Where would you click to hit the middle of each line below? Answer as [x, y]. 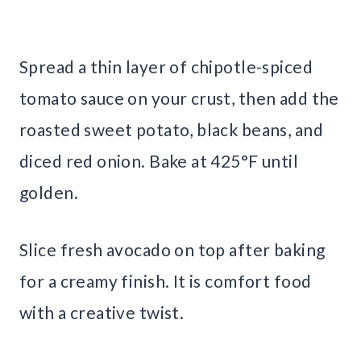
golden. [49, 192]
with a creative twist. [102, 312]
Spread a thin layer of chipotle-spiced [166, 66]
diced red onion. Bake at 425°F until [159, 160]
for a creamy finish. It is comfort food [166, 280]
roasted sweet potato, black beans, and [171, 129]
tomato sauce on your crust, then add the [179, 98]
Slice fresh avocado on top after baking [172, 249]
